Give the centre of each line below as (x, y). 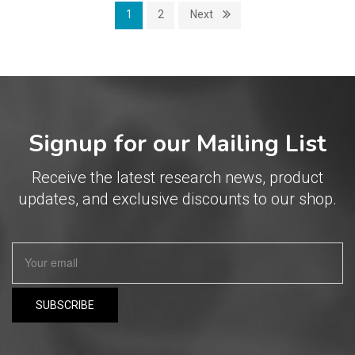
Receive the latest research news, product (177, 177)
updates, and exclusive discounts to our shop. (177, 199)
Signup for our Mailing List (177, 144)
